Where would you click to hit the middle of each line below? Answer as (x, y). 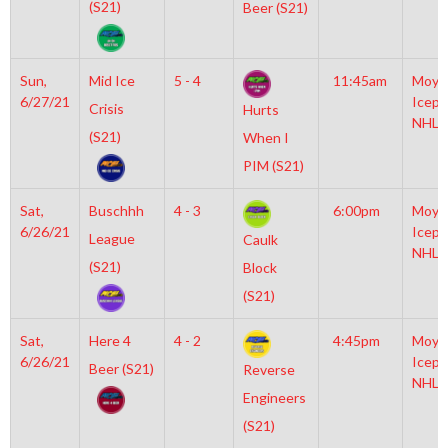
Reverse (268, 370)
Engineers (274, 398)
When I (265, 138)
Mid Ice (111, 80)
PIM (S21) (273, 166)
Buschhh (116, 210)
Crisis (106, 108)
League (111, 238)
